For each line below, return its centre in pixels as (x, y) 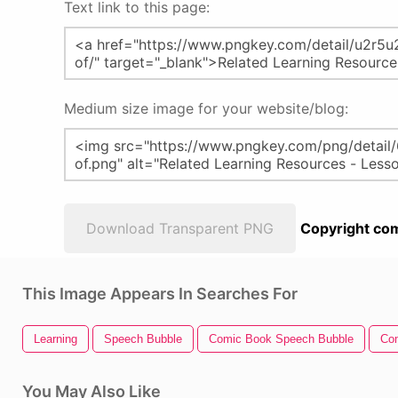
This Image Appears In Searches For (160, 294)
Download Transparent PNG (180, 228)
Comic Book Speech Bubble (281, 339)
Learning (56, 339)
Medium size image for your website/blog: (206, 108)
